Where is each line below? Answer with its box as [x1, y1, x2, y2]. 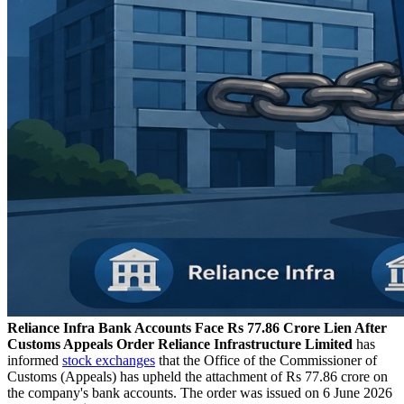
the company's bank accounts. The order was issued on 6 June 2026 [7, 384, 392, 400]
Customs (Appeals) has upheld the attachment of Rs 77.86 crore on [7, 368, 388, 384]
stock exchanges [62, 352, 155, 368]
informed [7, 352, 62, 368]
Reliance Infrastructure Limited [158, 335, 353, 352]
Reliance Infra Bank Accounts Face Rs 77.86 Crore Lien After [7, 319, 387, 335]
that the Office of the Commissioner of [155, 352, 377, 368]
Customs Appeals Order [7, 335, 154, 352]
